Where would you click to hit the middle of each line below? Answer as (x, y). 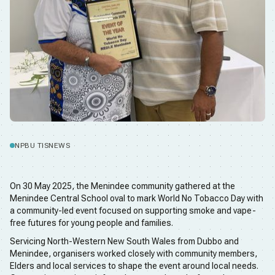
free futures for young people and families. (91, 223)
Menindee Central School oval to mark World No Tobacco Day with (137, 198)
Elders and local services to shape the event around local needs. (134, 266)
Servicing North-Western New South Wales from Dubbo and (124, 241)
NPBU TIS (32, 145)
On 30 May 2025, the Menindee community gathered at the (122, 186)
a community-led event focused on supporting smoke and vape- (133, 211)
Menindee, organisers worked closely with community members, (134, 254)
